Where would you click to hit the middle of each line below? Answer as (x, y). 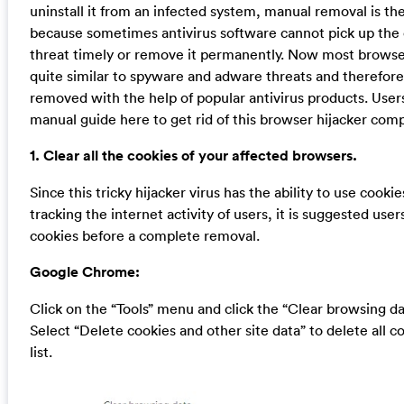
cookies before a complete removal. (144, 235)
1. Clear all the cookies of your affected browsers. (193, 155)
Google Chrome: (84, 271)
